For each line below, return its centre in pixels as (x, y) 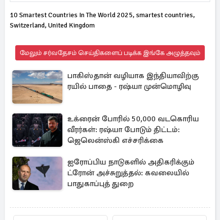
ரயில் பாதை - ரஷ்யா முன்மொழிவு (129, 86)
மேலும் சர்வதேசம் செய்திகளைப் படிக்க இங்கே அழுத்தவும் (110, 53)
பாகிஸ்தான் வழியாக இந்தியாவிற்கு (133, 76)
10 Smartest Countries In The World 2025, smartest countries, (102, 15)
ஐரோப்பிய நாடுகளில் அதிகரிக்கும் (131, 162)
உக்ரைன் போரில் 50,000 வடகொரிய (133, 119)
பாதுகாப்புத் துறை (100, 184)
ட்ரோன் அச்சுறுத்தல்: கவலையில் (128, 173)
